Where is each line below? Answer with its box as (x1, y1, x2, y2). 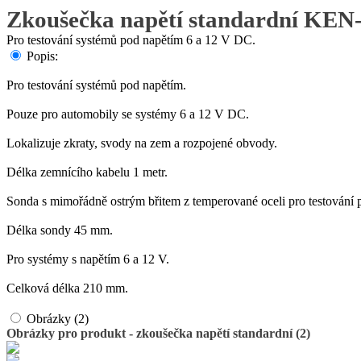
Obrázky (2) (27, 312, 89, 326)
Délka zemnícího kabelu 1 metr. (6, 165, 168, 179)
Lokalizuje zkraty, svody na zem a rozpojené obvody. (6, 136, 277, 150)
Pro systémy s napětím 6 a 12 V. (6, 252, 169, 266)
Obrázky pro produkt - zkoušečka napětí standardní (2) (6, 326, 310, 340)
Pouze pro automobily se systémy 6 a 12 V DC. (6, 107, 249, 121)
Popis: (27, 49, 58, 63)
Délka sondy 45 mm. (6, 223, 113, 237)
